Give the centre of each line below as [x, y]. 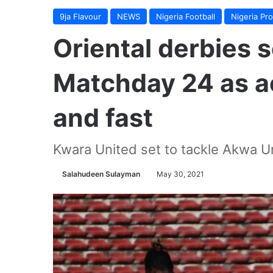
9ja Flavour [80, 16]
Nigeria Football [186, 16]
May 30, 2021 [180, 174]
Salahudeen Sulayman [101, 174]
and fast [103, 118]
